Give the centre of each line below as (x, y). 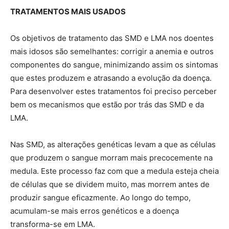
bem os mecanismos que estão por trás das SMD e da (107, 104)
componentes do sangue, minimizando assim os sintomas (114, 64)
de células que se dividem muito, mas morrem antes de (110, 184)
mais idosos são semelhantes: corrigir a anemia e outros (112, 51)
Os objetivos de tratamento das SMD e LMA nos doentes (112, 38)
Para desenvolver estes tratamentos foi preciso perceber (113, 91)
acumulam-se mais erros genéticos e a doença (95, 211)
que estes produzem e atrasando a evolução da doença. (111, 78)
